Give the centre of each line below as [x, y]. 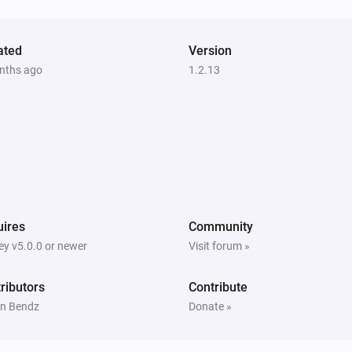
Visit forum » [219, 246]
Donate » [210, 306]
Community [221, 226]
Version [210, 50]
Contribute [218, 287]
